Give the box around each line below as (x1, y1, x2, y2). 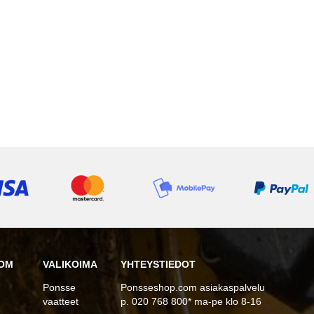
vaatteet (42, 296, 78, 308)
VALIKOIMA (42, 259, 97, 271)
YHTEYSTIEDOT (121, 259, 196, 271)
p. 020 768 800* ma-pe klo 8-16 (121, 296, 262, 308)
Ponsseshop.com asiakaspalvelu (121, 282, 266, 294)
